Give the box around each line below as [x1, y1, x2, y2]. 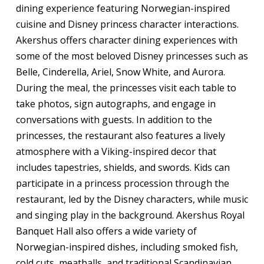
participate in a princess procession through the [15, 177, 229, 190]
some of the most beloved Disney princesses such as [15, 49, 248, 63]
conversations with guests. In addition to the [15, 113, 212, 127]
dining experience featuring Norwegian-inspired [15, 2, 230, 15]
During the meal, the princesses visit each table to [15, 81, 236, 95]
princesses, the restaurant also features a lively [15, 129, 225, 143]
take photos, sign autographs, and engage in [15, 97, 216, 111]
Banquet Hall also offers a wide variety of [15, 225, 197, 238]
